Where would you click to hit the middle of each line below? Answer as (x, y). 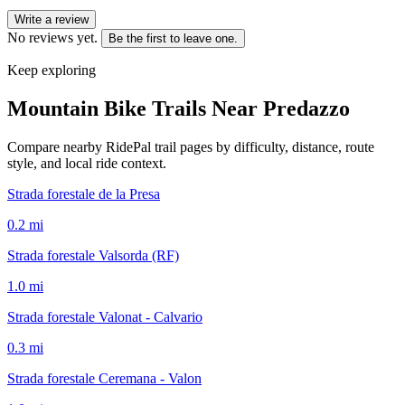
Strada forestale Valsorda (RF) (93, 255)
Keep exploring (52, 70)
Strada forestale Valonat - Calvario (105, 316)
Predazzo (306, 108)
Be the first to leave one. (173, 38)
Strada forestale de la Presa (84, 193)
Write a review (52, 19)
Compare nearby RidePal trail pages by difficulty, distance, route (191, 146)
